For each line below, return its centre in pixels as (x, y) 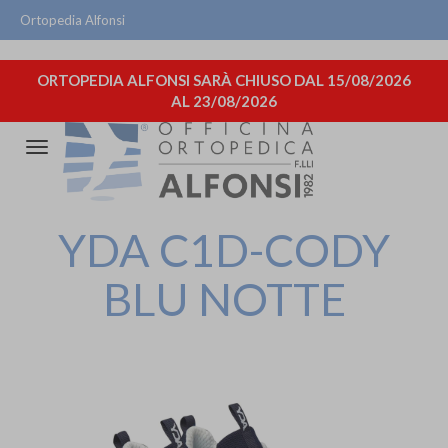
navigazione (76, 191)
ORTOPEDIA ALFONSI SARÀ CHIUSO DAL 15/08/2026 (224, 80)
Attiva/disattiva (89, 149)
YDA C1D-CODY (224, 249)
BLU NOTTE (224, 298)
